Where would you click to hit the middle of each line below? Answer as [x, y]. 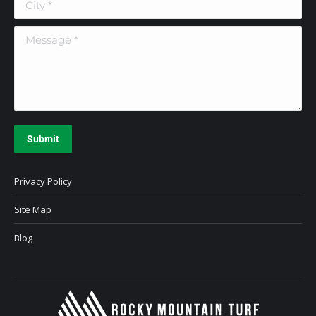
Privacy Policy [43, 182]
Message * [37, 34]
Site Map [33, 210]
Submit [43, 139]
